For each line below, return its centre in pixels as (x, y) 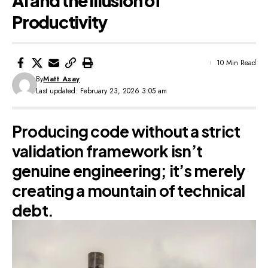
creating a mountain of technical (129, 190)
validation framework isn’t (107, 151)
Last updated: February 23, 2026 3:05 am (102, 91)
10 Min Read (236, 63)
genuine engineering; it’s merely (129, 170)
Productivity (60, 22)
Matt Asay (62, 79)
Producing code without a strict (126, 131)
